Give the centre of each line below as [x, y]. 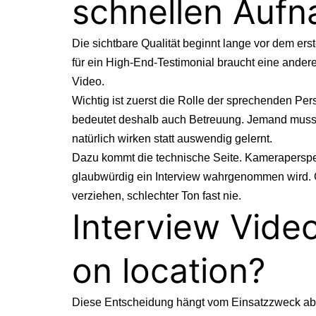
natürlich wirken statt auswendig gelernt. [172, 138]
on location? [169, 270]
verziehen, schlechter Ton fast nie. [157, 195]
